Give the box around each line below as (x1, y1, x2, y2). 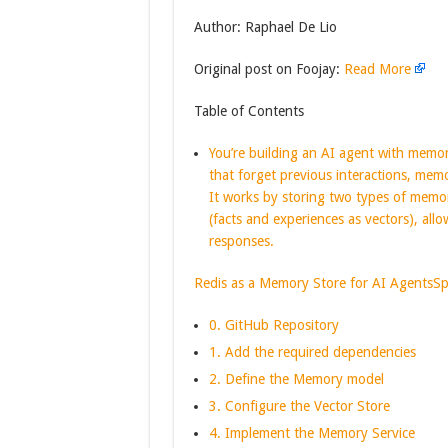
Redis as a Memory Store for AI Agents (193, 275, 433, 291)
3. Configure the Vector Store (208, 398, 390, 414)
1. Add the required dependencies (208, 344, 416, 360)
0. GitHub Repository (208, 317, 339, 333)
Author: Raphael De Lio (193, 19, 337, 35)
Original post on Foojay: (193, 61, 344, 77)
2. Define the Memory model (208, 371, 384, 387)
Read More (343, 61, 411, 77)
